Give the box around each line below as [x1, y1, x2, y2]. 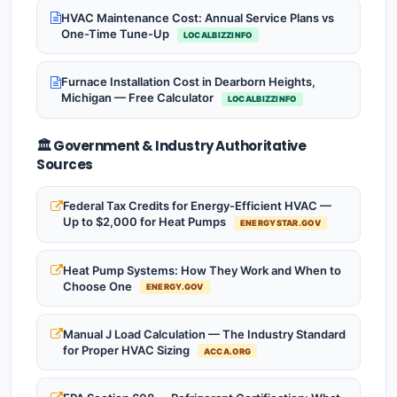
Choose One [63, 278, 135, 293]
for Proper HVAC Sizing [63, 342, 192, 357]
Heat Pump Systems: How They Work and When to [63, 262, 341, 277]
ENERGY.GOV [145, 282, 204, 292]
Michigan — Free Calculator [61, 90, 216, 105]
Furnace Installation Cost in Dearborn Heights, [61, 74, 315, 90]
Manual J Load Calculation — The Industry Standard [63, 326, 346, 341]
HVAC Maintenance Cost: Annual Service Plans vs [61, 11, 334, 26]
